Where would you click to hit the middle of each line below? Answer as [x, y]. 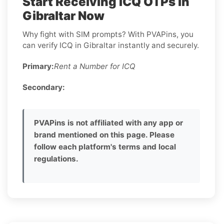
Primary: [38, 66]
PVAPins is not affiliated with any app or [108, 122]
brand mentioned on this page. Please [104, 134]
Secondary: [44, 87]
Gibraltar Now [63, 15]
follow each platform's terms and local [105, 146]
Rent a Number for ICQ [95, 66]
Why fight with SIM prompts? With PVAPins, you [108, 34]
